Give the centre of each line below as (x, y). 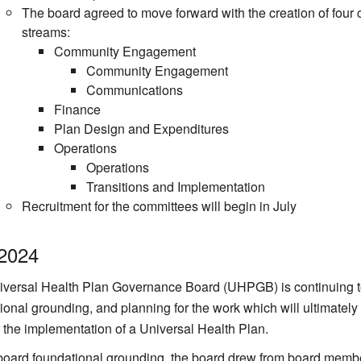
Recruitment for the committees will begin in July (159, 205)
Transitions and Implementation (175, 186)
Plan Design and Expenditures (141, 128)
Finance (77, 109)
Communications (134, 89)
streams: (46, 31)
